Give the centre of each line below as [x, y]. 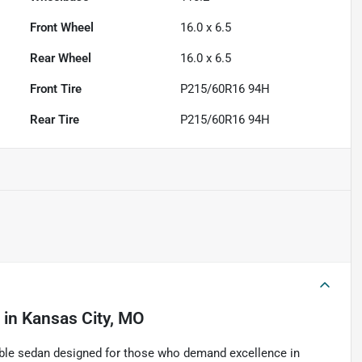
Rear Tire [55, 119]
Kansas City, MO [83, 318]
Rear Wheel [61, 58]
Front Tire [56, 88]
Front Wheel [62, 27]
